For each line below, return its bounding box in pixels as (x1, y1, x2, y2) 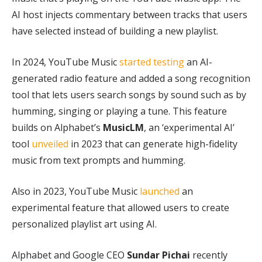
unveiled (32, 137, 68, 151)
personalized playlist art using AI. (12, 218, 157, 231)
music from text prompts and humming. (12, 154, 185, 167)
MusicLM (103, 121, 144, 135)
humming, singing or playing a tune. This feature (12, 105, 227, 118)
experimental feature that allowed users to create (12, 201, 229, 215)
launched (140, 185, 180, 198)
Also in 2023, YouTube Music (12, 185, 140, 198)
